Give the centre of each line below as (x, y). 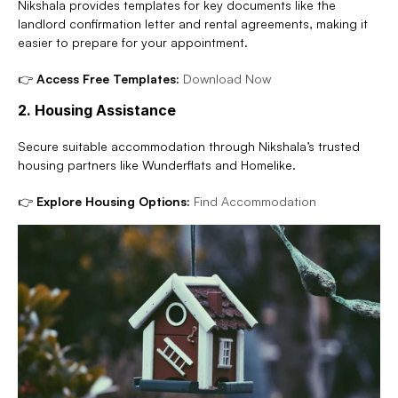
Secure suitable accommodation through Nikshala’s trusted (189, 146)
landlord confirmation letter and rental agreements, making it (193, 23)
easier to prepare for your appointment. (133, 42)
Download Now (227, 78)
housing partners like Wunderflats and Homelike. (157, 164)
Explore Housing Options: (113, 201)
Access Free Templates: (108, 78)
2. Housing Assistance (97, 110)
